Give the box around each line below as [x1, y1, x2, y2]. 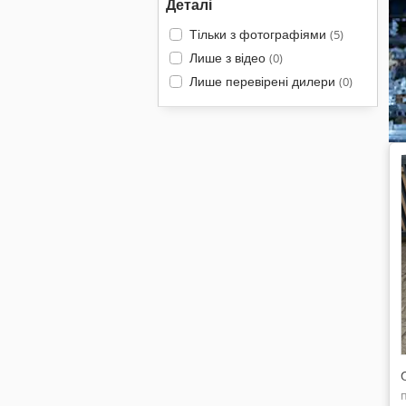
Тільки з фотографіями [188, 25, 330, 43]
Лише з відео [188, 49, 269, 66]
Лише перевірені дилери [188, 72, 339, 90]
